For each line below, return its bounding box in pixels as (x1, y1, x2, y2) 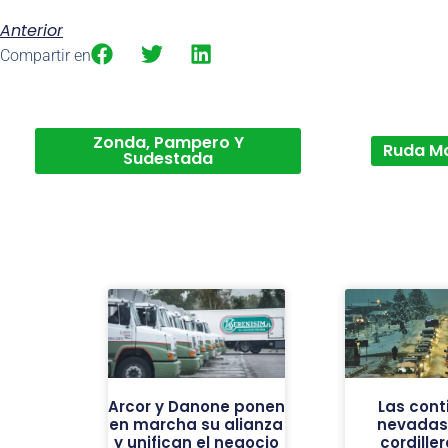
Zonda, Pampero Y (92, 131, 244, 155)
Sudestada (123, 147, 213, 171)
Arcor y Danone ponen (107, 396, 285, 418)
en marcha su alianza (109, 414, 284, 436)
